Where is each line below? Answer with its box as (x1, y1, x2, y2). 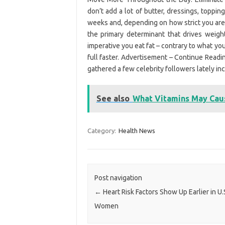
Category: (87, 127, 118, 134)
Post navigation (94, 174, 142, 182)
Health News (118, 127, 155, 134)
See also (96, 93, 130, 103)
